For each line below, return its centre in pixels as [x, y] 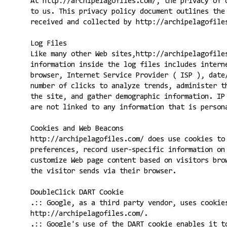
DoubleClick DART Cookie [77, 193]
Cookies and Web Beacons [77, 129]
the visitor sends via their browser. [103, 171]
